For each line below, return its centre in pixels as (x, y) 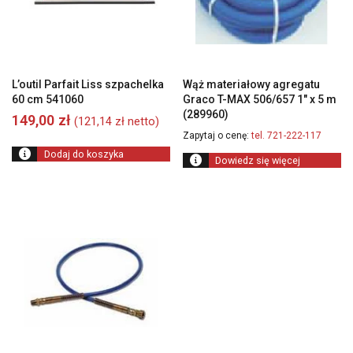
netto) (142, 121)
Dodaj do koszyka (84, 154)
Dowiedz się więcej (257, 161)
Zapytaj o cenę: (216, 135)
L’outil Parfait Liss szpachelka (88, 84)
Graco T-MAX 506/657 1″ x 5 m (260, 99)
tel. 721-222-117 (286, 135)
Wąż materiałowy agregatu (252, 84)
